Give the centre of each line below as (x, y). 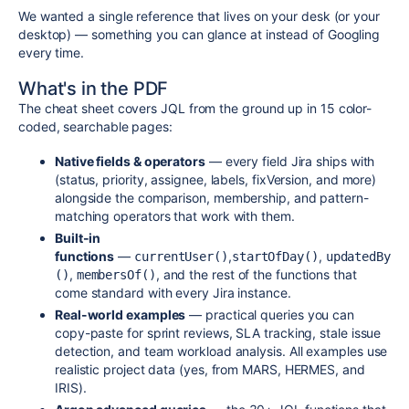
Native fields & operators (130, 161)
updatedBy (358, 256)
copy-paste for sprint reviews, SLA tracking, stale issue (218, 332)
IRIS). (71, 387)
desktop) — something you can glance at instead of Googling (199, 34)
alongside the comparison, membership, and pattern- (212, 197)
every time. (52, 52)
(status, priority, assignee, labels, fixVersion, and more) (216, 179)
